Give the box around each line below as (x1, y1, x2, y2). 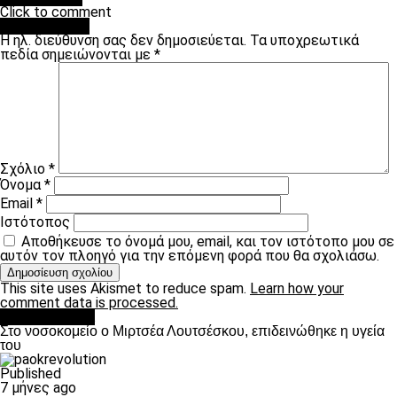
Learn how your (250, 280, 344, 297)
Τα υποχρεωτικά (250, 32, 359, 49)
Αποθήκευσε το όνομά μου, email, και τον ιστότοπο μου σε (21, 233, 394, 250)
